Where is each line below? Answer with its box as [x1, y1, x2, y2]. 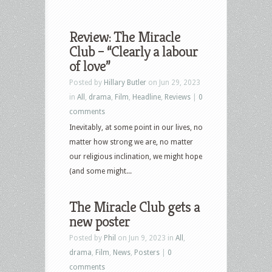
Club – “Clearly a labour [69, 42, 198, 61]
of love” [69, 56, 110, 75]
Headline [132, 92, 161, 101]
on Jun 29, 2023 [146, 78, 200, 87]
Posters [134, 248, 160, 257]
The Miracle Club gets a [69, 197, 200, 216]
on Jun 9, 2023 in [116, 233, 175, 242]
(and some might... [69, 166, 132, 175]
